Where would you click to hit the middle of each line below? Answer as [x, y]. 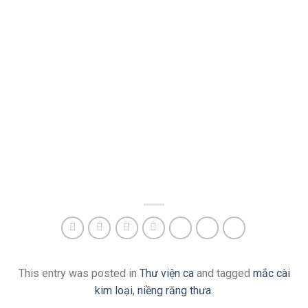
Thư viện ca [166, 274]
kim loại [114, 291]
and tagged [223, 274]
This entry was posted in [79, 274]
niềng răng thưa [174, 291]
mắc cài [271, 274]
